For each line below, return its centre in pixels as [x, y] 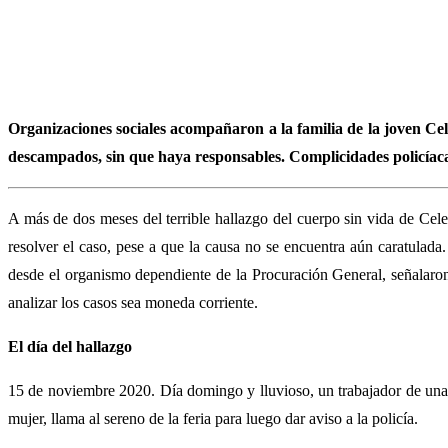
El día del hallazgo [70, 346]
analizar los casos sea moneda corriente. [133, 302]
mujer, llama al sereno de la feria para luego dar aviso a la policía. [213, 418]
